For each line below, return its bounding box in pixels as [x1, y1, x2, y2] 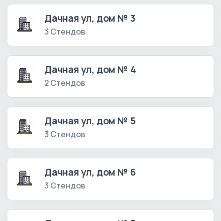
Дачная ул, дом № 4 [44, 63, 136, 76]
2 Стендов [44, 77, 85, 89]
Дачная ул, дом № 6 [44, 166, 136, 179]
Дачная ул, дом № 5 [44, 114, 136, 128]
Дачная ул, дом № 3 [44, 12, 136, 25]
